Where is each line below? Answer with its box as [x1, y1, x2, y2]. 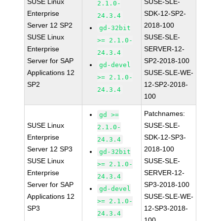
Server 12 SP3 [27, 145, 73, 153]
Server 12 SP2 [27, 21, 73, 29]
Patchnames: [144, 110, 185, 117]
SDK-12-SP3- [144, 133, 186, 141]
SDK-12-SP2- [144, 9, 186, 17]
